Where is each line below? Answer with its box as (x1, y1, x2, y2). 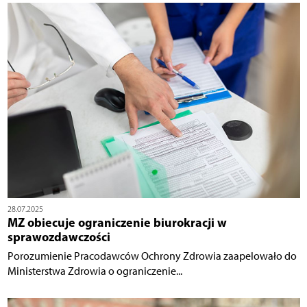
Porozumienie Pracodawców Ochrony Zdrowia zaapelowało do (7, 249, 297, 262)
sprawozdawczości (7, 228, 110, 245)
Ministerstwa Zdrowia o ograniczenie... (7, 264, 182, 278)
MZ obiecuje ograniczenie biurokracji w (7, 214, 227, 230)
